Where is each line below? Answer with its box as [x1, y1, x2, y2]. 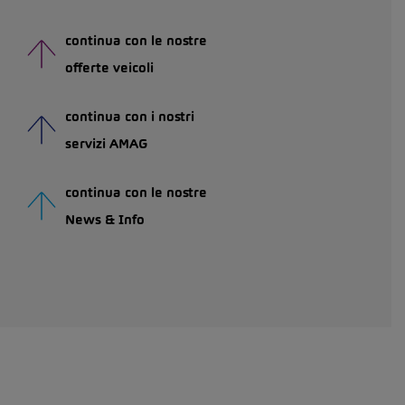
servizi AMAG [65, 135, 148, 153]
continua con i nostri [65, 108, 194, 126]
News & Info [65, 211, 145, 229]
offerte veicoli [65, 59, 154, 77]
